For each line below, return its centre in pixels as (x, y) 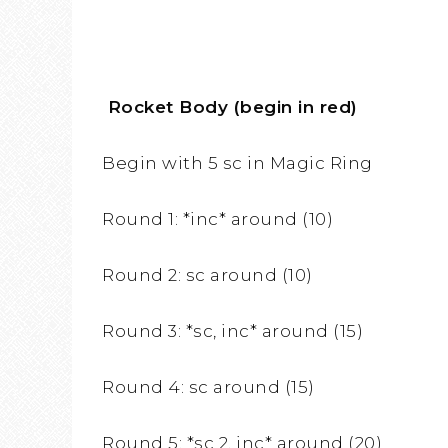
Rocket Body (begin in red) (232, 107)
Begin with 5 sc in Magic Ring (237, 163)
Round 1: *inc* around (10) (217, 219)
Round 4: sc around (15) (208, 387)
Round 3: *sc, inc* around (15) (232, 331)
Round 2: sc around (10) (207, 275)
